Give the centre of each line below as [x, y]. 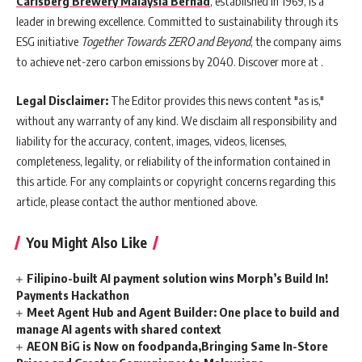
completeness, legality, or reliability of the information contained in [173, 160]
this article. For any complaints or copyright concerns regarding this [176, 181]
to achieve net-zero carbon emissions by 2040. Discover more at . [170, 62]
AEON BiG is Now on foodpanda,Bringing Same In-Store [178, 345]
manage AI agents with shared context [119, 328]
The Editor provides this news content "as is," [216, 100]
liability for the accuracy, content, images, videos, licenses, [152, 140]
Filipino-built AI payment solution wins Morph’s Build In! [178, 278]
